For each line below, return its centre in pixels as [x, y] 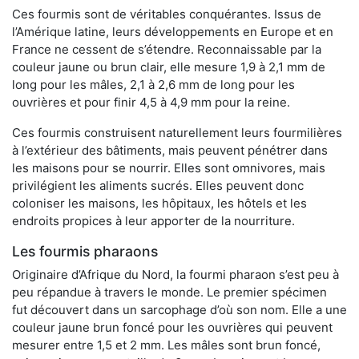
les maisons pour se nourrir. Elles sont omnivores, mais [169, 168]
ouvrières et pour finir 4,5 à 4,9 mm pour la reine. [151, 103]
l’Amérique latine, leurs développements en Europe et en [173, 32]
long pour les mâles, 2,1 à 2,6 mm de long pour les [153, 85]
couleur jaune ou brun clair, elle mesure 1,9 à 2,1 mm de [169, 67]
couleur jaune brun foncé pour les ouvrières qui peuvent [172, 328]
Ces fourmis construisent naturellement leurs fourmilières [177, 133]
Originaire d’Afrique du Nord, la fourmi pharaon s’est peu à [175, 275]
